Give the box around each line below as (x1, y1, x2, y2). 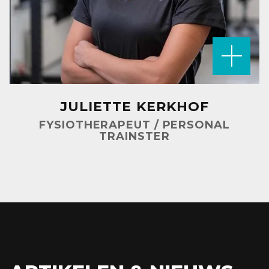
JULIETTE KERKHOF (59, 98, 210, 115)
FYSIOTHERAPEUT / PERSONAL (39, 118, 230, 131)
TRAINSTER (99, 129, 170, 143)
